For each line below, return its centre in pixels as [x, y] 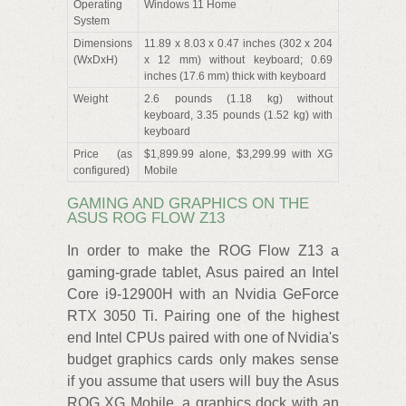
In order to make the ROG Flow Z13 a [203, 251]
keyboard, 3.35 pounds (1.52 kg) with [238, 115]
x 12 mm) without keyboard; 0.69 [238, 59]
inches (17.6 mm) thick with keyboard [235, 76]
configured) [101, 170]
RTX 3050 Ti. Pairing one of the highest [203, 316]
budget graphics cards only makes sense [203, 360]
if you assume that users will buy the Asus [203, 382]
